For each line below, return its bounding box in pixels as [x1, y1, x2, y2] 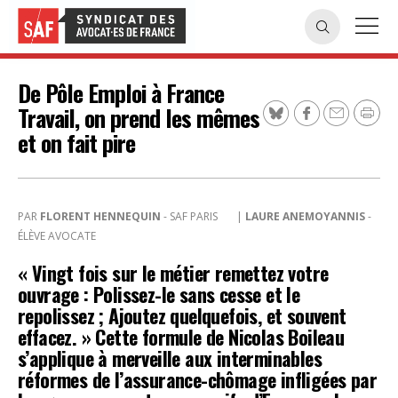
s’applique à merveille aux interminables [18, 344, 322, 372]
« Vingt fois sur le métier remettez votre [18, 259, 329, 287]
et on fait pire [18, 125, 135, 160]
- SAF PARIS [161, 209, 220, 224]
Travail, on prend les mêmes [18, 100, 259, 135]
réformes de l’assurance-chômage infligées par [18, 365, 377, 394]
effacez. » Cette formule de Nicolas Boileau [18, 322, 345, 351]
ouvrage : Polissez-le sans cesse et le [18, 280, 300, 308]
